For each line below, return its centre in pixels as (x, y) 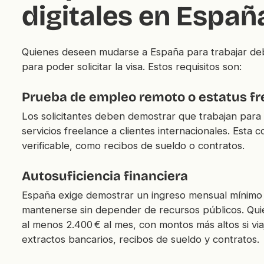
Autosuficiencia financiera (105, 176)
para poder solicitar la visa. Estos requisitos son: (131, 66)
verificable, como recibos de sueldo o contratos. (133, 145)
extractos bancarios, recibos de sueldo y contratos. (140, 239)
